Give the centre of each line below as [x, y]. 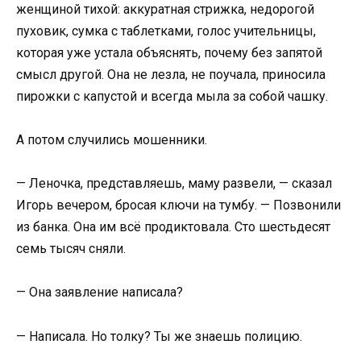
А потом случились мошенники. [112, 140]
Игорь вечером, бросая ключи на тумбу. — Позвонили [178, 205]
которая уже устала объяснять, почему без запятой [169, 52]
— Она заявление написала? [100, 293]
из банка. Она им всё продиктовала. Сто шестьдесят [173, 227]
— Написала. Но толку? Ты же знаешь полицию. [159, 336]
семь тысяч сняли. [71, 249]
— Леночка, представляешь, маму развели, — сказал [174, 184]
